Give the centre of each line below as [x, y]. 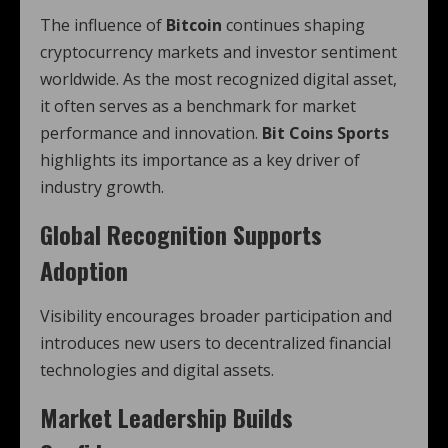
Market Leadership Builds [166, 417]
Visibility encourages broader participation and [216, 316]
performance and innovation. [151, 133]
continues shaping [293, 25]
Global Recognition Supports [181, 234]
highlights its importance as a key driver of [200, 160]
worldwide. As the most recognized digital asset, [218, 79]
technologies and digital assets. [157, 370]
